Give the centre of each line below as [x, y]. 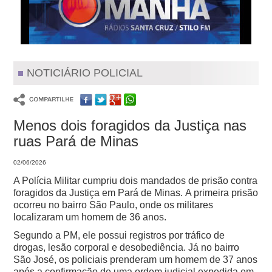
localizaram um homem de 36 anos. [90, 217]
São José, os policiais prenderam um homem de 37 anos [136, 260]
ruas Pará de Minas [76, 141]
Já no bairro [214, 248]
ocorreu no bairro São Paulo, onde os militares [114, 205]
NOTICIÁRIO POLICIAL [85, 73]
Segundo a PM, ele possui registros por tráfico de [119, 236]
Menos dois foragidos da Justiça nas [130, 126]
